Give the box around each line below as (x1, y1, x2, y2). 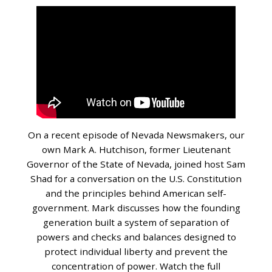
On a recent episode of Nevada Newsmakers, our (27, 128, 245, 141)
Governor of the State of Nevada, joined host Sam (27, 157, 245, 170)
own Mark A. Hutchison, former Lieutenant (41, 143, 231, 155)
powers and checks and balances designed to (36, 230, 236, 243)
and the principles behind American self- (46, 186, 226, 199)
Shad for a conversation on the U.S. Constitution (30, 172, 242, 185)
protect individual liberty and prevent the (44, 245, 228, 257)
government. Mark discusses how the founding (32, 201, 240, 214)
